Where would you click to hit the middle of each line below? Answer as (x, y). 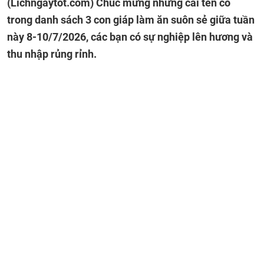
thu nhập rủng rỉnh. (52, 54)
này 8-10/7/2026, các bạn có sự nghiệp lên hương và (130, 37)
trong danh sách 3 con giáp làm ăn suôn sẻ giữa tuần (131, 20)
